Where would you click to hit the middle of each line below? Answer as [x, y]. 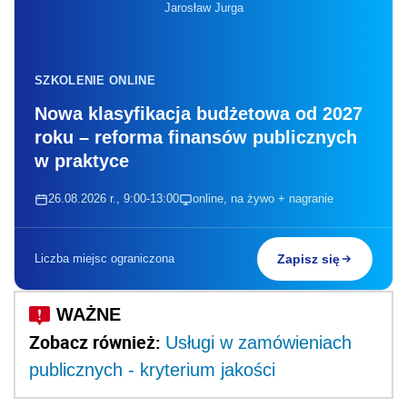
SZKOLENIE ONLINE [95, 81]
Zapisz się [308, 259]
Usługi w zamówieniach [258, 343]
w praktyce [82, 161]
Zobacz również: [97, 342]
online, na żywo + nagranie [263, 199]
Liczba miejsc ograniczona [104, 259]
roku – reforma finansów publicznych [196, 138]
